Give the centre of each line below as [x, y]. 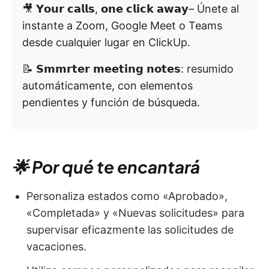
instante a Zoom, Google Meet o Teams [122, 26]
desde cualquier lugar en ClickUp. [106, 43]
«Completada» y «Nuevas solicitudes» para [135, 213]
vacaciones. [56, 247]
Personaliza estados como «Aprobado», [127, 196]
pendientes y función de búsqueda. [111, 103]
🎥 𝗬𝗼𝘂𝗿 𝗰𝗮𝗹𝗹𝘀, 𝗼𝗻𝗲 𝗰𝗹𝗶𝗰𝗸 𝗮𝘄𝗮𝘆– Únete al [131, 9]
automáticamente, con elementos [107, 86]
